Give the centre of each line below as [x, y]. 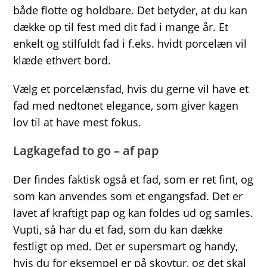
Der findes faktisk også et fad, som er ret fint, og [133, 179]
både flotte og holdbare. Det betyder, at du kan [131, 10]
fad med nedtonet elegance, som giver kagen [126, 105]
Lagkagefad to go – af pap [86, 150]
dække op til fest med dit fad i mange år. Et [121, 27]
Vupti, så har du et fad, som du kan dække [118, 229]
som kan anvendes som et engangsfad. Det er [128, 196]
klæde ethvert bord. [62, 60]
